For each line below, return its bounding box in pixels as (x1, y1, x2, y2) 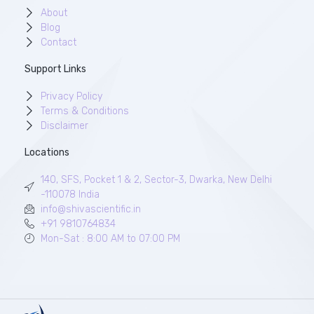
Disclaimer (40, 119, 88, 132)
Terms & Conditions (40, 104, 129, 117)
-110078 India (40, 188, 100, 200)
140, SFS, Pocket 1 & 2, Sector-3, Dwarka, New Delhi (40, 173, 272, 186)
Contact (40, 36, 76, 48)
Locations (25, 146, 69, 158)
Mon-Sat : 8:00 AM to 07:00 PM (40, 232, 180, 245)
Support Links (25, 62, 86, 75)
